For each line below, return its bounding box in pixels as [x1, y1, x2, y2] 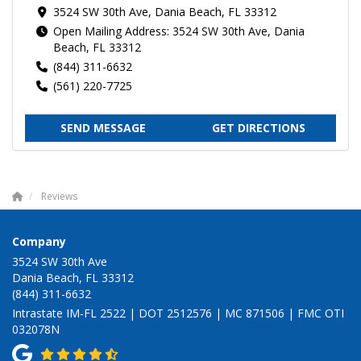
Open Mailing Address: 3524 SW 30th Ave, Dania [53, 23, 305, 39]
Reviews [41, 189, 78, 202]
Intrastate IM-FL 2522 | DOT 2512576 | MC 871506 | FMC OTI [12, 305, 344, 321]
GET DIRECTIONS [211, 119, 305, 135]
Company [12, 233, 66, 249]
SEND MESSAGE [60, 119, 146, 135]
